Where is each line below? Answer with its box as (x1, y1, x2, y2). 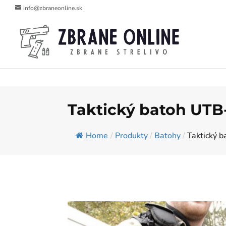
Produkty (115, 130, 148, 141)
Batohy (154, 130, 181, 141)
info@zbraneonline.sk (23, 4, 82, 12)
